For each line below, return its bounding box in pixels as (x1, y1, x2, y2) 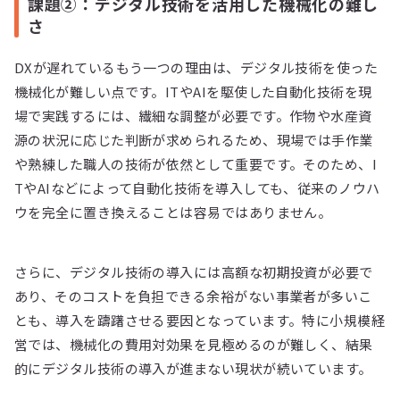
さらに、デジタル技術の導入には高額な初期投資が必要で (14, 262, 373, 282)
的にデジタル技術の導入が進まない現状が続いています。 (14, 359, 372, 379)
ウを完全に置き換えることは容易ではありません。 (14, 203, 332, 222)
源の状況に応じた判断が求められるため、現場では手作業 (14, 130, 373, 150)
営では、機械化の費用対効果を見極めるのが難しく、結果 (14, 335, 373, 354)
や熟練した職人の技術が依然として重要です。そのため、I (14, 154, 378, 174)
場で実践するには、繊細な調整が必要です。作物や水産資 (14, 106, 372, 126)
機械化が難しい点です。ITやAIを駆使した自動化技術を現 (14, 82, 372, 102)
